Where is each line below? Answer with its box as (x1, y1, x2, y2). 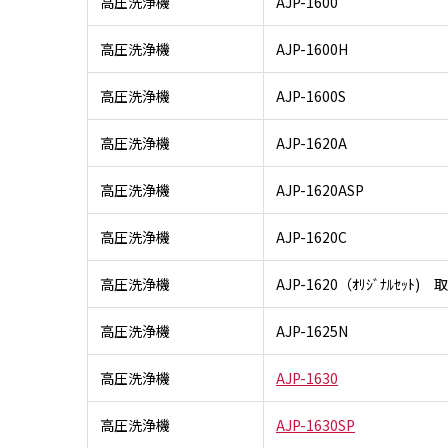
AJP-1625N (276, 320, 348, 341)
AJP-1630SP (276, 414, 355, 435)
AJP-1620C (276, 226, 347, 247)
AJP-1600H (276, 38, 348, 59)
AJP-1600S (276, 85, 346, 106)
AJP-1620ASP (276, 179, 364, 200)
